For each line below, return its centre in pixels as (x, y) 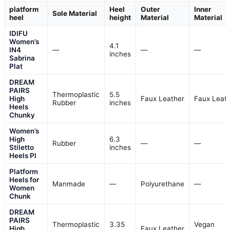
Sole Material (75, 13)
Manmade (69, 184)
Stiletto (22, 147)
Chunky (22, 115)
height (120, 17)
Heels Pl (23, 155)
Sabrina (22, 58)
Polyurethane (162, 184)
